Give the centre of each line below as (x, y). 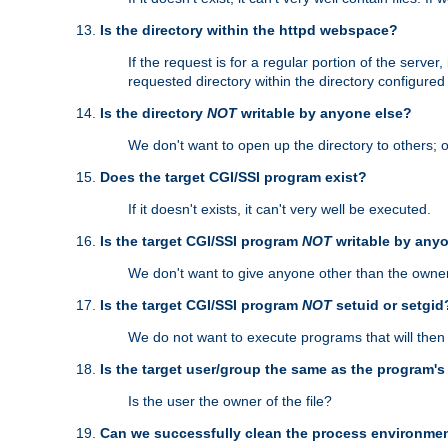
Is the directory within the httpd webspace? (249, 30)
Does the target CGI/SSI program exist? (233, 177)
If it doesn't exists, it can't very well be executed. (279, 209)
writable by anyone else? (324, 113)
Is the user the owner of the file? (230, 401)
